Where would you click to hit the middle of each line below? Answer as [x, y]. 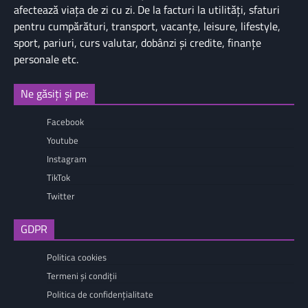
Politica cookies [77, 257]
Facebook [65, 122]
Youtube [63, 141]
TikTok [58, 178]
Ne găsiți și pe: [54, 94]
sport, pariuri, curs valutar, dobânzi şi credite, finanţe [137, 43]
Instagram [67, 159]
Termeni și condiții [82, 276]
